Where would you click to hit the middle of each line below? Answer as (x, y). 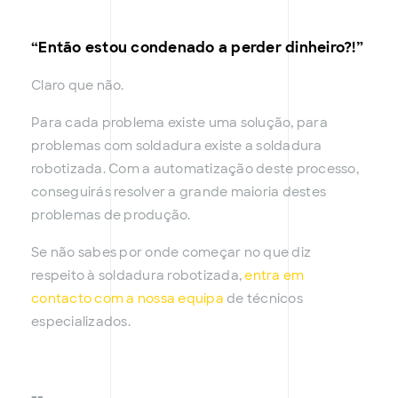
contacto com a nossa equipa (127, 299)
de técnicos (263, 299)
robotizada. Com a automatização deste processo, (195, 169)
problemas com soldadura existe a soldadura (177, 146)
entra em (275, 276)
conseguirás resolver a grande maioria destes (179, 192)
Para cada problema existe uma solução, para (179, 123)
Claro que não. (78, 86)
